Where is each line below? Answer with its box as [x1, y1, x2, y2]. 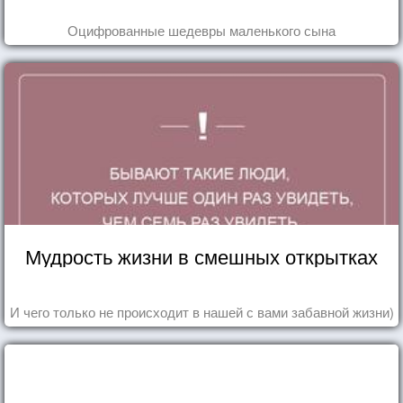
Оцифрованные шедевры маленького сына [67, 20, 336, 40]
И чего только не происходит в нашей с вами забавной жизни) [9, 301, 394, 321]
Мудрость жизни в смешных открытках [25, 241, 378, 270]
